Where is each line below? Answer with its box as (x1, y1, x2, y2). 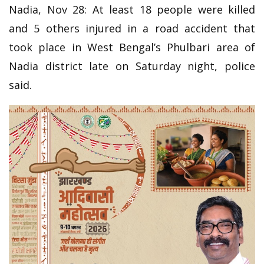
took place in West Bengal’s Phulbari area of (9, 39, 255, 54)
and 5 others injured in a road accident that (9, 21, 255, 35)
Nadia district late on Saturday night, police (9, 58, 255, 73)
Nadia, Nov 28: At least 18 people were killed (9, 2, 255, 16)
